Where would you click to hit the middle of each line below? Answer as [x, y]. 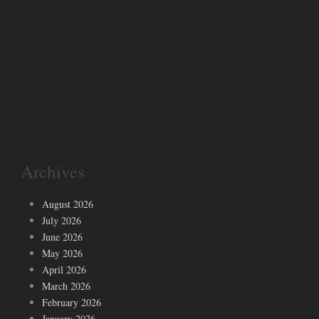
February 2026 [72, 302]
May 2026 [62, 253]
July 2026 [62, 220]
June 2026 [62, 236]
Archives [53, 171]
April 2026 [64, 269]
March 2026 [66, 286]
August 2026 [68, 204]
